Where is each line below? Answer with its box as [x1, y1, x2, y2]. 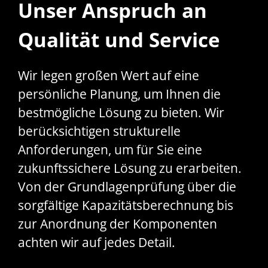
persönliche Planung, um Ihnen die [18, 86, 221, 103]
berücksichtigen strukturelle [18, 123, 181, 140]
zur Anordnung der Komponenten [18, 215, 217, 233]
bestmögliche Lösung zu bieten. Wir [18, 104, 224, 121]
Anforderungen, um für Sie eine [18, 141, 202, 159]
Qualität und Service [18, 26, 220, 54]
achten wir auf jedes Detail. [18, 234, 175, 251]
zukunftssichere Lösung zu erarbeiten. [18, 160, 242, 177]
